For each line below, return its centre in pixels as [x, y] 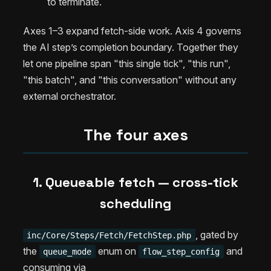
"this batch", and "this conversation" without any [130, 80]
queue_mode [67, 252]
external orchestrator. [70, 96]
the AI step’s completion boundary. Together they [131, 47]
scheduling [135, 204]
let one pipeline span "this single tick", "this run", [127, 64]
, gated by [217, 235]
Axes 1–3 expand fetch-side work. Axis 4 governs [132, 31]
